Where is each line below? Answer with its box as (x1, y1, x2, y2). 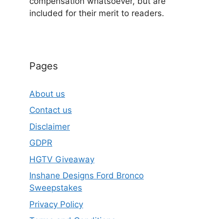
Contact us (29, 105, 72, 115)
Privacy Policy (29, 199, 83, 209)
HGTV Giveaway (29, 154, 94, 164)
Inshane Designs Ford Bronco (29, 171, 144, 180)
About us (29, 88, 65, 99)
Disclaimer (29, 121, 70, 131)
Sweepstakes (29, 183, 82, 193)
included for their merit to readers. (29, 8, 164, 18)
